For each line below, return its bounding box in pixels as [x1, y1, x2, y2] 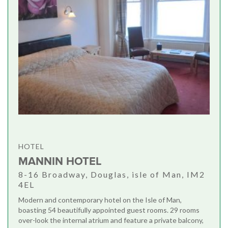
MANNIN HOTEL [18, 155, 102, 169]
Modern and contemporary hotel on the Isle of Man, [18, 195, 182, 205]
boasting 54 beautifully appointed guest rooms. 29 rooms [18, 206, 199, 215]
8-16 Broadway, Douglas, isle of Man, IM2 [18, 169, 205, 180]
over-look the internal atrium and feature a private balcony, [18, 216, 204, 225]
